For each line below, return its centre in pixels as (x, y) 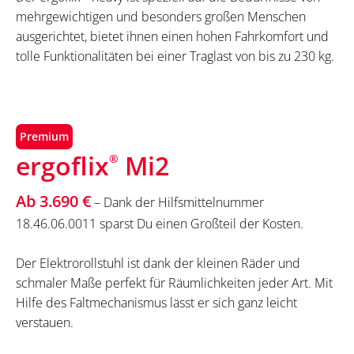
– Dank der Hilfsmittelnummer (177, 202)
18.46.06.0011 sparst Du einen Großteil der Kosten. (160, 223)
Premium (44, 136)
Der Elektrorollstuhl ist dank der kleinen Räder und (158, 263)
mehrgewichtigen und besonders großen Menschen (161, 17)
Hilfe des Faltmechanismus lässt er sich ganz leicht (156, 302)
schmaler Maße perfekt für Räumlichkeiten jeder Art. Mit (174, 282)
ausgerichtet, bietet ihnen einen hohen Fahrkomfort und (172, 37)
